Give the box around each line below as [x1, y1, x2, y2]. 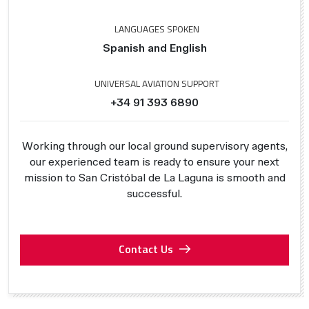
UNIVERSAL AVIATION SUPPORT [92, 76, 219, 90]
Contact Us [118, 240, 173, 257]
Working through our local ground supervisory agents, [21, 139, 288, 152]
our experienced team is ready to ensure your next [30, 154, 279, 168]
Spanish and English [102, 41, 207, 54]
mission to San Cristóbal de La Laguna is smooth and [23, 170, 286, 184]
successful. [127, 186, 182, 200]
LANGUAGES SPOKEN [112, 21, 199, 36]
